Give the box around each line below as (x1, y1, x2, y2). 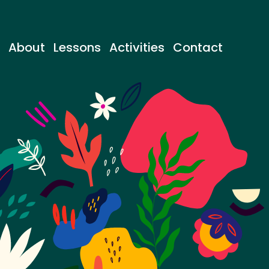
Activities (109, 38, 165, 56)
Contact (173, 38, 223, 56)
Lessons (53, 38, 101, 56)
